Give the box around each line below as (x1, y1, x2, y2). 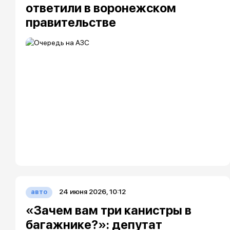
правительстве (26, 15, 116, 30)
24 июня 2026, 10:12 (59, 187, 126, 196)
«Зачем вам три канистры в (26, 203, 191, 218)
